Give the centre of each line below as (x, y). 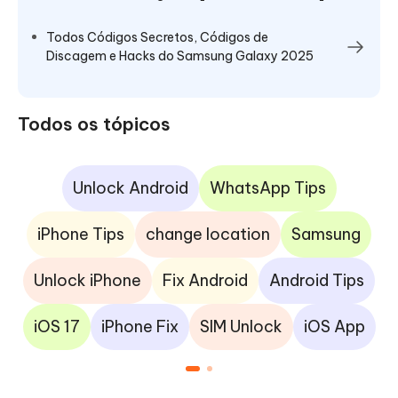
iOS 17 (56, 327)
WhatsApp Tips (267, 188)
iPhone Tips (81, 235)
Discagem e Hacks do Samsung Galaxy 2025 (180, 56)
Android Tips (317, 281)
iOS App (334, 327)
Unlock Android (130, 188)
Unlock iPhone (88, 281)
